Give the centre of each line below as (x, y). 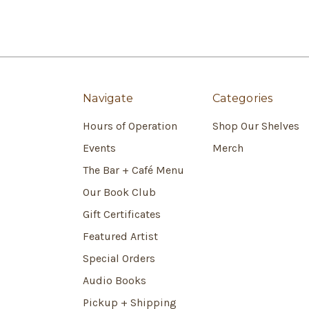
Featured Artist (120, 236)
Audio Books (114, 280)
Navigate (108, 98)
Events (99, 148)
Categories (243, 98)
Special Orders (119, 258)
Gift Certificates (122, 214)
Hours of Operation (130, 126)
